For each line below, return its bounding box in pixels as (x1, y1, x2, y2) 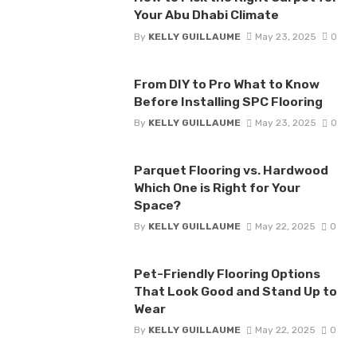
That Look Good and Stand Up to (133, 284, 337, 300)
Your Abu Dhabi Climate (133, 7, 279, 23)
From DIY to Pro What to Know (133, 76, 320, 92)
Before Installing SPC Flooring (133, 93, 323, 109)
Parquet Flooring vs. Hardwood (133, 162, 328, 178)
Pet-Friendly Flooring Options (133, 266, 320, 282)
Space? (133, 197, 181, 213)
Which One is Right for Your (133, 179, 300, 195)
